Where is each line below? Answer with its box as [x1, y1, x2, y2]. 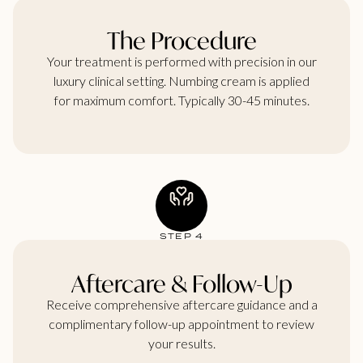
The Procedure [106, 24, 257, 56]
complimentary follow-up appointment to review [49, 316, 314, 332]
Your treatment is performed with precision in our [46, 53, 317, 69]
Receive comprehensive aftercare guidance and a [45, 297, 318, 313]
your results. [147, 335, 216, 352]
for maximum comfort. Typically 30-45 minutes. [53, 92, 310, 108]
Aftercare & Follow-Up [70, 268, 293, 300]
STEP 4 [159, 230, 204, 242]
